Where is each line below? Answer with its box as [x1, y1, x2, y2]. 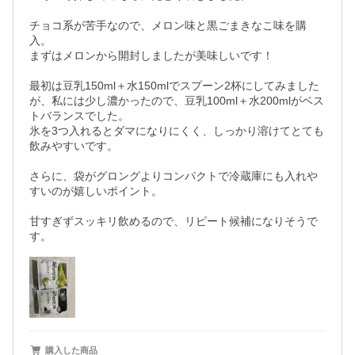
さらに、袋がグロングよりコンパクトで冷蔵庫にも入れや [29, 170, 318, 182]
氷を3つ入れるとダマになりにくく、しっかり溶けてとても [29, 124, 324, 137]
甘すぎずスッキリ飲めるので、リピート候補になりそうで [29, 215, 318, 227]
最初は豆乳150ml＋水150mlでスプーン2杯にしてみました [29, 79, 319, 92]
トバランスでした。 [29, 109, 136, 122]
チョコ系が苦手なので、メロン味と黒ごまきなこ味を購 [29, 19, 307, 32]
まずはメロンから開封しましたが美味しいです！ [29, 49, 273, 62]
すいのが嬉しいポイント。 [29, 185, 162, 197]
